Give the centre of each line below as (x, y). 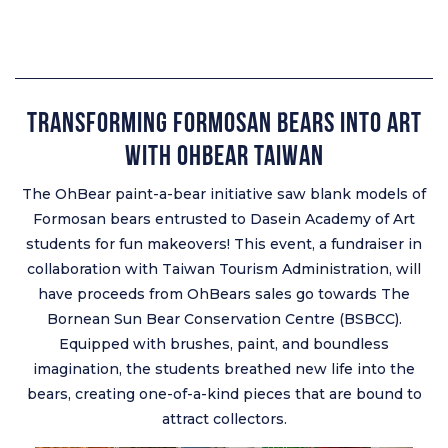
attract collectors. (224, 418)
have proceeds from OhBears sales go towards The (224, 293)
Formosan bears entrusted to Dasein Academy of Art (224, 218)
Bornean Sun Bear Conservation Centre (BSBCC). (224, 318)
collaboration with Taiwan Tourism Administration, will (224, 268)
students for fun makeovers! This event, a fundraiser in (224, 243)
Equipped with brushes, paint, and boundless (224, 343)
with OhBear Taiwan (224, 157)
